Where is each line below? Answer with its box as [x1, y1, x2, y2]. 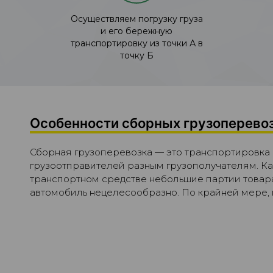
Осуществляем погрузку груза [70, 13, 203, 24]
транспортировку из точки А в [70, 37, 203, 49]
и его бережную [101, 25, 172, 37]
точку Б [119, 49, 154, 61]
